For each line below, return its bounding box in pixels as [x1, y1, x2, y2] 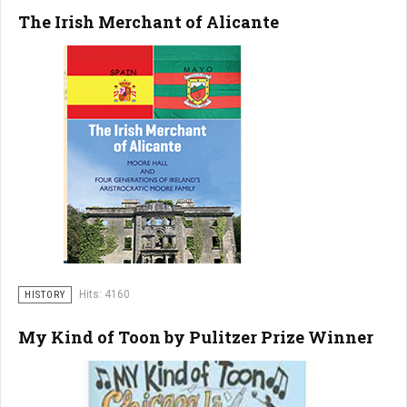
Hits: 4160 [79, 288, 130, 301]
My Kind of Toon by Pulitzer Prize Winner [18, 326, 373, 348]
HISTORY [25, 289, 65, 301]
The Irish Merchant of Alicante [18, 11, 279, 33]
